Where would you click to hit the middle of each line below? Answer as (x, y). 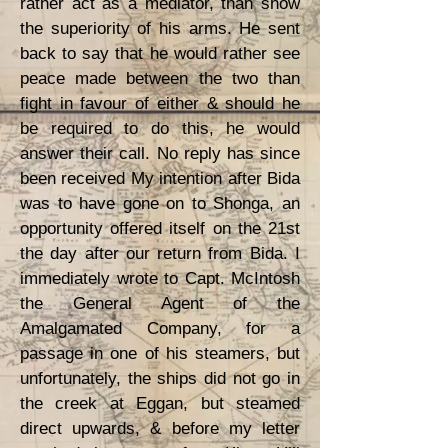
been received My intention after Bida (160, 178)
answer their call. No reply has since (160, 153)
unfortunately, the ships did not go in (160, 378)
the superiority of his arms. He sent (160, 28)
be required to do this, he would (160, 128)
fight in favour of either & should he (160, 103)
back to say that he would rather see (160, 53)
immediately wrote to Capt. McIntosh (160, 278)
